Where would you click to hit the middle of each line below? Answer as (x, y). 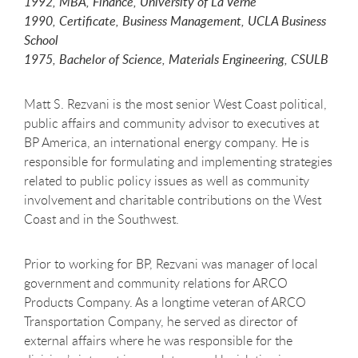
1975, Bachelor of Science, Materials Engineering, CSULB (176, 60)
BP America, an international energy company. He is (167, 143)
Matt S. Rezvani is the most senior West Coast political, (175, 104)
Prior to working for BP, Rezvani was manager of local (171, 264)
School (41, 40)
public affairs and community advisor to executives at (171, 123)
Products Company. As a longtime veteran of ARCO (165, 302)
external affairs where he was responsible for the (158, 341)
